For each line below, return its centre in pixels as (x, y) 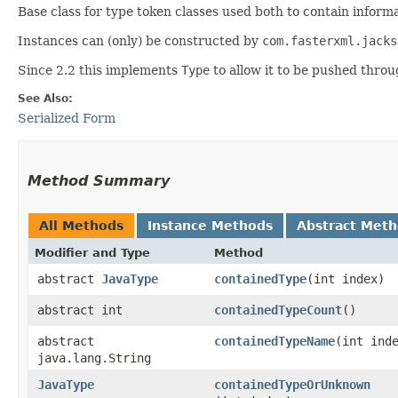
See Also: (45, 99)
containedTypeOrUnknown (292, 385)
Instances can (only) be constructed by (140, 41)
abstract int (80, 310)
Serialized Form (67, 118)
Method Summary (99, 181)
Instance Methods (210, 226)
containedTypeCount (278, 310)
